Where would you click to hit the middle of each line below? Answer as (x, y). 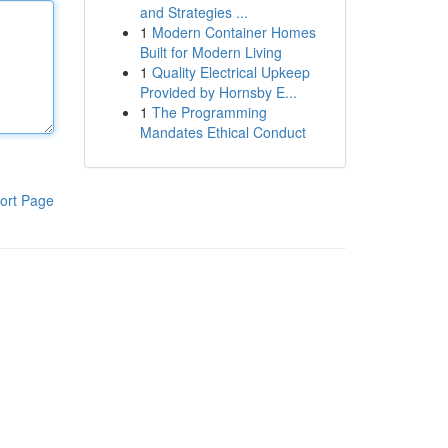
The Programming (209, 112)
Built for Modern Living (210, 52)
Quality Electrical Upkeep (230, 72)
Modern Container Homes (233, 32)
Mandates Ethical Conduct (222, 132)
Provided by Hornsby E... (218, 92)
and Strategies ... (193, 12)
